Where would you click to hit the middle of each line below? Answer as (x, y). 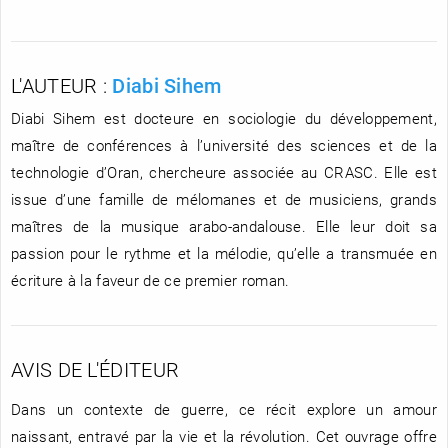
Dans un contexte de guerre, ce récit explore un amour (224, 409)
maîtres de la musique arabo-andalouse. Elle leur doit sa (224, 225)
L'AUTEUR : (62, 85)
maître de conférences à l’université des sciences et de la (224, 144)
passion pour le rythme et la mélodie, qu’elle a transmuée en (224, 252)
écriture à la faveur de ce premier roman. (150, 279)
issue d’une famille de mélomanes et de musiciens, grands (224, 198)
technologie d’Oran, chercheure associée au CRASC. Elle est (224, 171)
